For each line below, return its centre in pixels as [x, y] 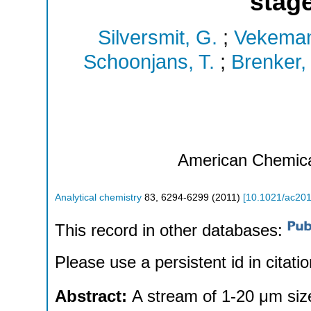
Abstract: [93, 296]
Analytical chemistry [98, 197]
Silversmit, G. [158, 38]
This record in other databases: [171, 230]
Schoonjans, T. [149, 62]
